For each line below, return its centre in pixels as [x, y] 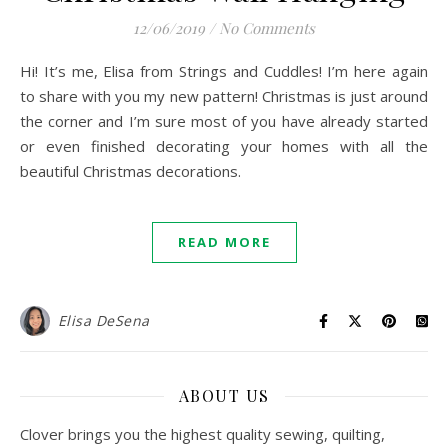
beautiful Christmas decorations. [132, 171]
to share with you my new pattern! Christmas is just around [224, 96]
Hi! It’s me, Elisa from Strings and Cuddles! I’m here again [26, 71]
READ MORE [224, 242]
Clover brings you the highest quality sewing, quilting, [202, 434]
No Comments [267, 28]
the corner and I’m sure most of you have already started [224, 121]
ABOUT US [224, 395]
